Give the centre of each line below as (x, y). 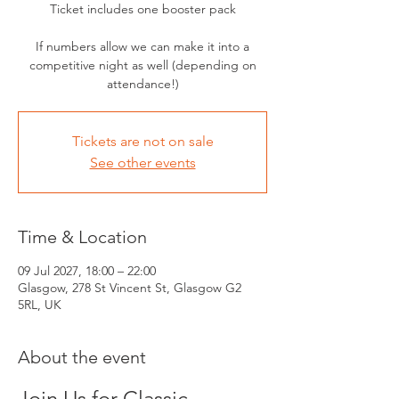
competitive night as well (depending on (142, 65)
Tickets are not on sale (142, 142)
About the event (82, 358)
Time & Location (82, 237)
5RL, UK (40, 305)
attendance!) (142, 84)
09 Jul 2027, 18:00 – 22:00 (87, 271)
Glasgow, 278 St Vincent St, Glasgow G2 (130, 288)
